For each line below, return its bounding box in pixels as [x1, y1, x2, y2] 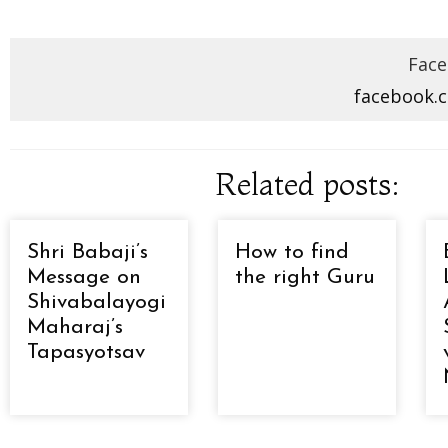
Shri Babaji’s [27, 241, 148, 263]
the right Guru [235, 266, 375, 288]
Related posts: [215, 165, 399, 203]
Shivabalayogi [27, 291, 166, 313]
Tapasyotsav [27, 341, 145, 363]
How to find [235, 241, 349, 263]
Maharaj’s [27, 316, 123, 338]
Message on [27, 266, 141, 288]
